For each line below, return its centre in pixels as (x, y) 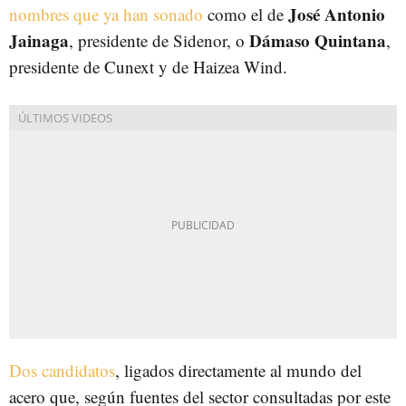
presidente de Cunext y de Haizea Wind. (148, 66)
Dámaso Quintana (318, 40)
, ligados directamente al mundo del (238, 370)
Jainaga (39, 40)
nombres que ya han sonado (106, 14)
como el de (246, 14)
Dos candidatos (62, 370)
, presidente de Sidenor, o (159, 40)
